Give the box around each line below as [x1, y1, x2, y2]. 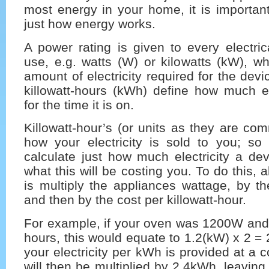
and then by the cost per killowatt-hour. [24, 193, 246, 207]
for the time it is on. [24, 97, 134, 112]
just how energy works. [24, 17, 156, 31]
